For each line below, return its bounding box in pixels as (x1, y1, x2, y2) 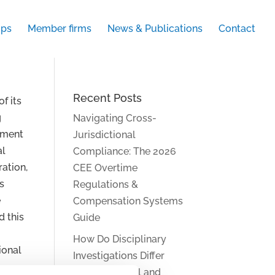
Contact (219, 23, 255, 34)
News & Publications (107, 23, 203, 34)
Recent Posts (73, 91, 142, 104)
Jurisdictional (73, 129, 136, 141)
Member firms (28, 23, 91, 34)
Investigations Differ (73, 250, 165, 261)
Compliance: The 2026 (73, 145, 177, 157)
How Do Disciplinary (73, 233, 167, 245)
